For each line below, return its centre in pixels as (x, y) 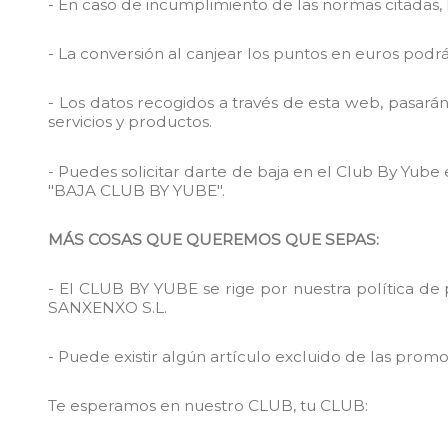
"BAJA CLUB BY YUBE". (137, 190)
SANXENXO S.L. (108, 307)
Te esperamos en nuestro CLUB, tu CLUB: (208, 406)
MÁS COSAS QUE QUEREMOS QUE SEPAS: (214, 239)
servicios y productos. (130, 122)
